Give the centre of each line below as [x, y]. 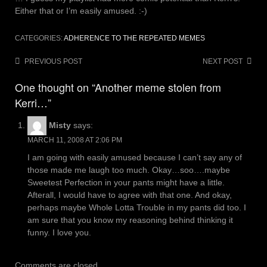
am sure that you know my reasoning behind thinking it [130, 220]
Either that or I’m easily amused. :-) [81, 10]
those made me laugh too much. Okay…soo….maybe [129, 170]
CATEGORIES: [39, 38]
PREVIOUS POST [53, 61]
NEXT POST [223, 61]
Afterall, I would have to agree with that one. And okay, [130, 195]
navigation [39, 79]
